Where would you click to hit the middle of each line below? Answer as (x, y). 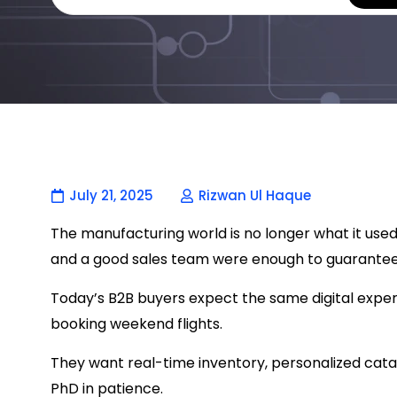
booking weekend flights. (136, 324)
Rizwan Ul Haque (255, 195)
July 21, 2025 (111, 195)
